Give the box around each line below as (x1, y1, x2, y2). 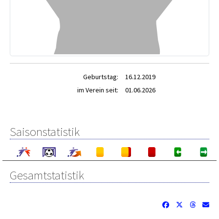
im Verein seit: (77, 86, 118, 94)
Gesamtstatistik (10, 167, 84, 183)
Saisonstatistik (10, 124, 80, 139)
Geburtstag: (83, 72, 118, 81)
